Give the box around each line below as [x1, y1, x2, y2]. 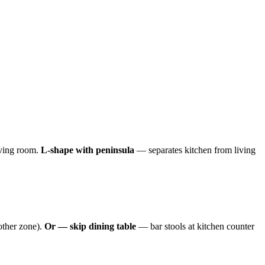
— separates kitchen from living [134, 144, 256, 155]
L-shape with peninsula [41, 144, 134, 155]
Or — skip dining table [44, 221, 136, 231]
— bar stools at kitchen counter [136, 221, 254, 231]
